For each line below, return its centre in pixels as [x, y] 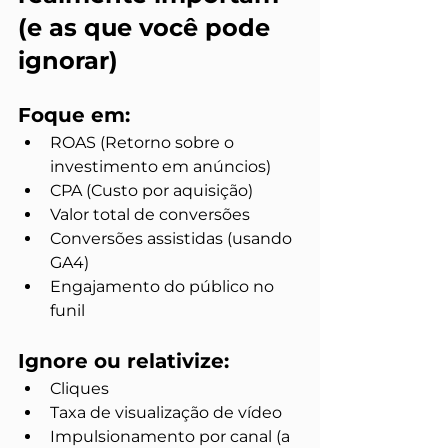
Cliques [79, 388]
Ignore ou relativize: [123, 361]
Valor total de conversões [150, 214]
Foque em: [74, 115]
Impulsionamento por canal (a [172, 436]
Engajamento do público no [164, 286]
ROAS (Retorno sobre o [144, 142]
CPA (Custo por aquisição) [151, 190]
